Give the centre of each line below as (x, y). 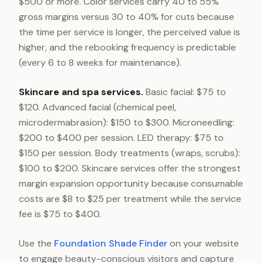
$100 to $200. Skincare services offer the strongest (130, 168)
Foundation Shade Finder (111, 243)
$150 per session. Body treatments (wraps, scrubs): (129, 153)
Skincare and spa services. (81, 92)
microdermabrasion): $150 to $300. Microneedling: (127, 122)
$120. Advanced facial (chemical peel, (97, 107)
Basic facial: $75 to (185, 92)
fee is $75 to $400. (60, 214)
